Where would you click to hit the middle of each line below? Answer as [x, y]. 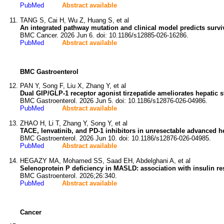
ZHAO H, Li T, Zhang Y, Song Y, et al [74, 123]
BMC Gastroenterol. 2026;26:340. [68, 176]
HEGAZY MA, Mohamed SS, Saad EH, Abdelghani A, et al [105, 161]
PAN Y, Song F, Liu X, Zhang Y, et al [73, 86]
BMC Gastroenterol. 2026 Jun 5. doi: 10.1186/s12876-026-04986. [114, 101]
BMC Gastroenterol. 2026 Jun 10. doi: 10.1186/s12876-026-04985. [115, 138]
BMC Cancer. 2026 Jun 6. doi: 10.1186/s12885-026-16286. [104, 35]
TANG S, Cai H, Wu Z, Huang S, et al [74, 20]
